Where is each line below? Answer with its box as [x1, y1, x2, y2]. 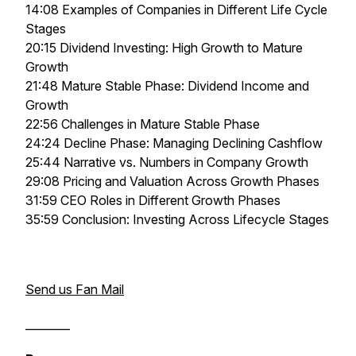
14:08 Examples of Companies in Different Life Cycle [25, 2, 327, 17]
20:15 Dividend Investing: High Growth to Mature [25, 40, 303, 56]
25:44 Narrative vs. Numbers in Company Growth [25, 154, 308, 170]
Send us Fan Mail [25, 281, 124, 297]
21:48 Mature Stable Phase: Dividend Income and [25, 78, 309, 94]
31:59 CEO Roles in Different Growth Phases [25, 192, 281, 208]
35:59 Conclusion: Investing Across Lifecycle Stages [25, 211, 329, 227]
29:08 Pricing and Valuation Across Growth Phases [25, 173, 319, 189]
